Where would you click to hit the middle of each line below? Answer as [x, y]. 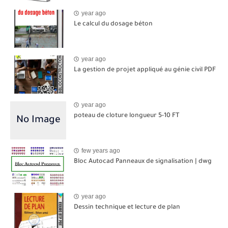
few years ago [101, 151]
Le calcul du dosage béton [113, 24]
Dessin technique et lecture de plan [127, 207]
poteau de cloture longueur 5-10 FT [127, 116]
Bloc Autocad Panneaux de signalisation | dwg [143, 162]
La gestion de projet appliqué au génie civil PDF [145, 70]
